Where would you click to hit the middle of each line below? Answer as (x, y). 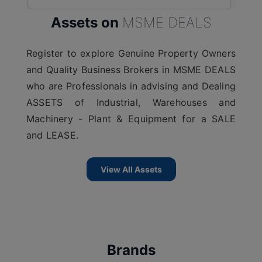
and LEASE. (52, 135)
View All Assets (131, 170)
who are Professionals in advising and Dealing (131, 86)
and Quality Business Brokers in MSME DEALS (131, 70)
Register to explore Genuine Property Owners (131, 54)
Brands (131, 250)
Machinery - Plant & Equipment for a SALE (131, 119)
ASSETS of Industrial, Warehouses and (131, 103)
